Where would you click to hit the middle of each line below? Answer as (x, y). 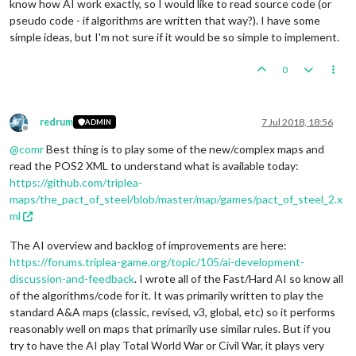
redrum (56, 122)
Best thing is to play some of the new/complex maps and (184, 149)
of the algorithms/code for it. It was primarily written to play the (166, 295)
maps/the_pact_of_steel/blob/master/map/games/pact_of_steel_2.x (176, 199)
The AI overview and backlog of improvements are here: (148, 245)
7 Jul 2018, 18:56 (297, 122)
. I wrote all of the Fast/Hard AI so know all (239, 278)
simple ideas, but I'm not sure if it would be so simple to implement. (174, 37)
